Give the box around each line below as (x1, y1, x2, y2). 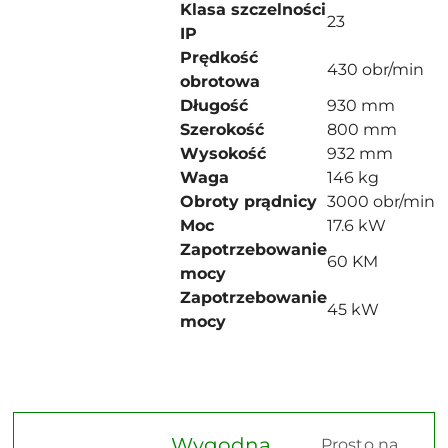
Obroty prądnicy (180, 192, 317, 211)
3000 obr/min (327, 192, 435, 211)
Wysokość (180, 144, 266, 163)
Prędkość (180, 48, 258, 67)
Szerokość (180, 120, 264, 139)
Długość (180, 96, 248, 115)
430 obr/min (327, 60, 424, 79)
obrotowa (180, 72, 260, 91)
